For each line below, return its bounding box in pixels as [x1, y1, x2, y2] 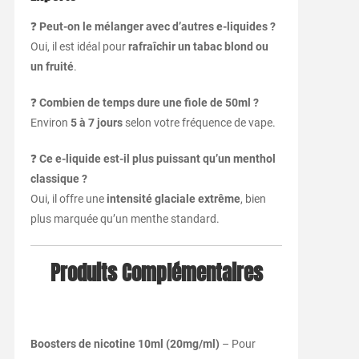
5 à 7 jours [70, 116, 123, 130]
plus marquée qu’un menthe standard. [30, 212, 220, 226]
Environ [30, 116, 71, 130]
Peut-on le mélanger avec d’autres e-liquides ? [38, 20, 276, 34]
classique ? [30, 172, 87, 186]
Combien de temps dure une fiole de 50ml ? [38, 96, 259, 110]
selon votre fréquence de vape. [122, 116, 276, 130]
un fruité [30, 60, 74, 74]
